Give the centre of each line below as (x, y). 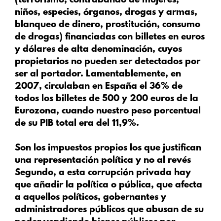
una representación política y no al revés (103, 161)
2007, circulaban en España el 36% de (99, 86)
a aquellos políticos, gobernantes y (91, 198)
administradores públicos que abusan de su (109, 210)
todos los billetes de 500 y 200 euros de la (107, 99)
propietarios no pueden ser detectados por (108, 62)
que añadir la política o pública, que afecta (109, 185)
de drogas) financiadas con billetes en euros (110, 37)
